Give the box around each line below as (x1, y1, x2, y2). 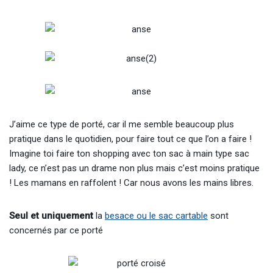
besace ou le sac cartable (105, 210, 208, 221)
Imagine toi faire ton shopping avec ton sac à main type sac (9, 148, 249, 159)
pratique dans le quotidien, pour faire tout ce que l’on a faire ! (9, 133, 252, 144)
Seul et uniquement (9, 210, 93, 221)
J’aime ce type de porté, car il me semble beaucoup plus (9, 119, 234, 130)
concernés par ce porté (9, 225, 103, 236)
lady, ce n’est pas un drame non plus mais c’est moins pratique (9, 163, 260, 174)
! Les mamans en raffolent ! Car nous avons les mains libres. (9, 177, 253, 188)
